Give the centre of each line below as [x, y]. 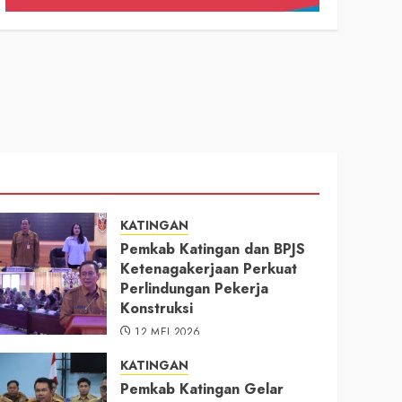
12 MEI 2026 [168, 332]
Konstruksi [156, 308]
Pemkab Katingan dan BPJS [212, 249]
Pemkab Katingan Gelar [201, 389]
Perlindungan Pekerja [194, 288]
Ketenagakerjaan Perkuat [208, 268]
